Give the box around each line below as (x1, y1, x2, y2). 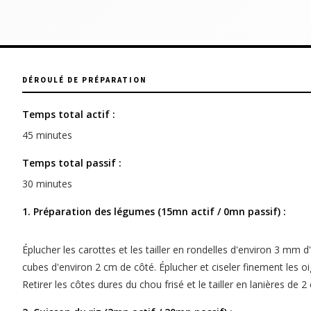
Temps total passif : (22, 156, 121, 170)
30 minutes (22, 177, 72, 191)
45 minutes (22, 128, 72, 142)
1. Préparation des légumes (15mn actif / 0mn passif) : (22, 205, 286, 219)
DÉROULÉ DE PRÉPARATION (22, 75, 147, 85)
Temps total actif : (22, 108, 115, 121)
